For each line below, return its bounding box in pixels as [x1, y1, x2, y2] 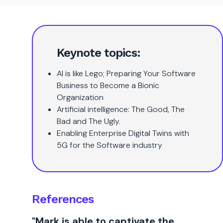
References [32, 192, 94, 206]
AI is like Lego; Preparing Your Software [57, 68, 196, 79]
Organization [57, 92, 104, 103]
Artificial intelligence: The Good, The [57, 104, 185, 114]
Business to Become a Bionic [57, 80, 159, 91]
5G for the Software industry [57, 140, 162, 150]
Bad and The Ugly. [57, 116, 120, 126]
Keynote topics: [57, 46, 140, 60]
